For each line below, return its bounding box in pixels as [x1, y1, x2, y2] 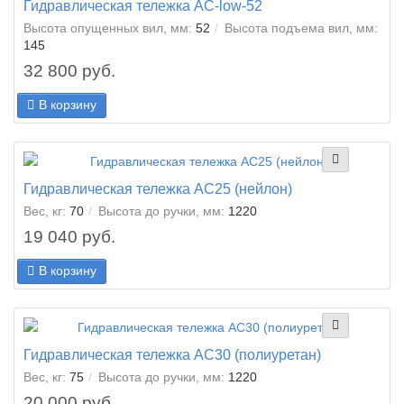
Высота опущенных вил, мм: [23, 21, 192, 35]
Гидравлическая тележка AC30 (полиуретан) [23, 346, 321, 363]
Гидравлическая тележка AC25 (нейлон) [23, 180, 292, 197]
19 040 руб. [23, 227, 115, 246]
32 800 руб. [23, 61, 115, 80]
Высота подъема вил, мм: [225, 21, 378, 35]
